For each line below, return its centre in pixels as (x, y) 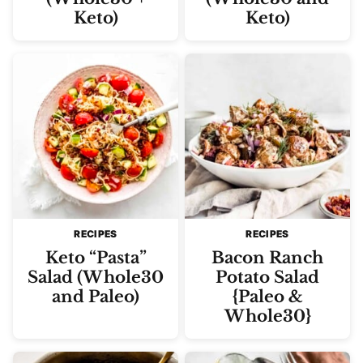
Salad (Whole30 (96, 277)
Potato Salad (267, 277)
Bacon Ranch (267, 258)
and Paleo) (96, 297)
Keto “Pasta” (96, 258)
